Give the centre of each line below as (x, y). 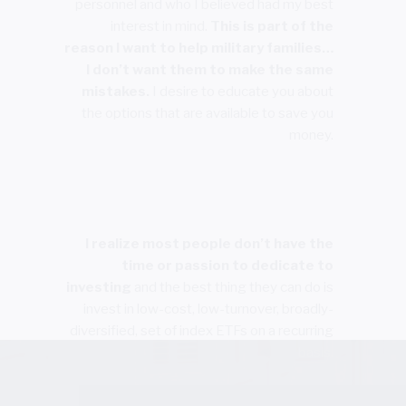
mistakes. (116, 91)
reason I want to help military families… (199, 48)
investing (99, 288)
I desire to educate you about (242, 91)
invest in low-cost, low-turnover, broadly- (209, 309)
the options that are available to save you (208, 113)
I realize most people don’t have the (210, 244)
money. (312, 135)
